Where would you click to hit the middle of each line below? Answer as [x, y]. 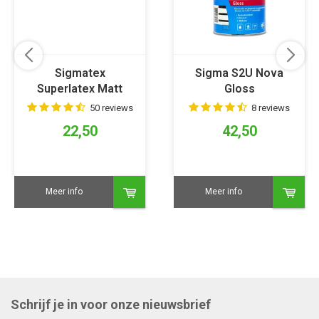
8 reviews [271, 108]
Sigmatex [80, 73]
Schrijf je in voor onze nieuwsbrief [111, 305]
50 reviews [111, 108]
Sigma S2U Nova [239, 73]
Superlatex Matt [80, 89]
